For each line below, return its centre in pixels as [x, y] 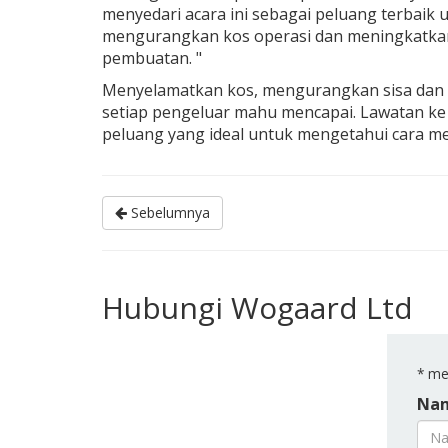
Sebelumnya [168, 212]
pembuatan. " [152, 58]
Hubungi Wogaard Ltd [257, 307]
